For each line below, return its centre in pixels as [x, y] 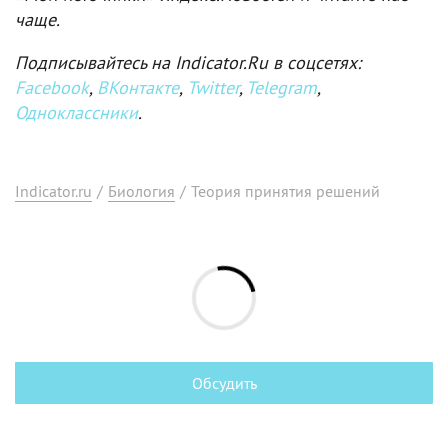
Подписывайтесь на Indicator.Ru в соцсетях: [188, 62]
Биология [141, 190]
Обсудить [224, 382]
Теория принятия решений [285, 190]
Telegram [281, 87]
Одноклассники [76, 112]
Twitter [213, 87]
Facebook [52, 87]
